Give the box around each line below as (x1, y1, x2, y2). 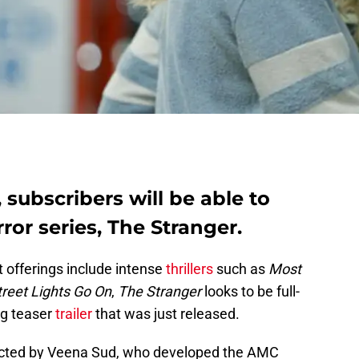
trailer (55, 305, 92, 323)
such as (213, 260, 268, 278)
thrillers (166, 260, 213, 278)
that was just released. (92, 305, 240, 323)
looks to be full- (201, 283, 300, 301)
